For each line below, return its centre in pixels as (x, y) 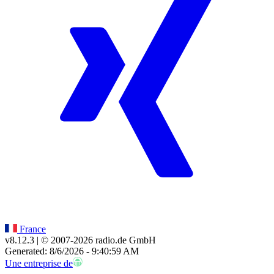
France (31, 229)
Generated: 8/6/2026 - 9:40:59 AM (72, 251)
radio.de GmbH (124, 240)
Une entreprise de (39, 263)
